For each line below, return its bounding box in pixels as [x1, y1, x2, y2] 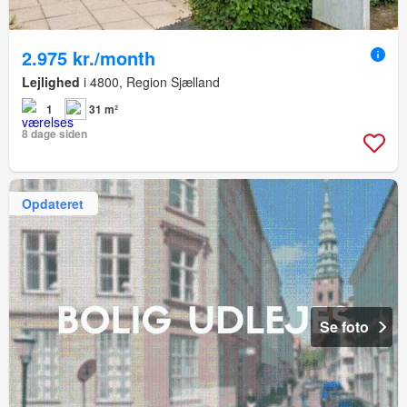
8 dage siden [22, 125, 87, 143]
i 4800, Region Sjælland [80, 73, 220, 92]
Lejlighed [22, 73, 80, 92]
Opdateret [22, 194, 84, 213]
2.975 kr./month [22, 45, 155, 72]
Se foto [320, 316, 369, 338]
